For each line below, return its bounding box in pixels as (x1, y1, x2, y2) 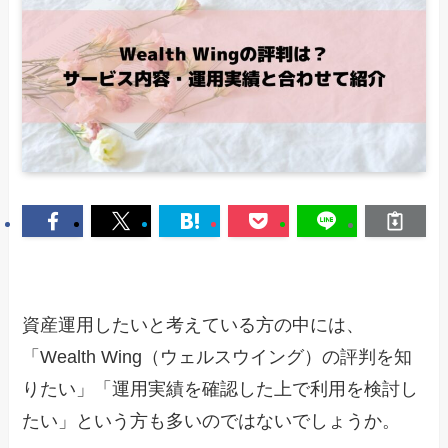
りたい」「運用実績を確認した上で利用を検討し (22, 378, 419, 399)
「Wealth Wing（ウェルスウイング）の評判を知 (22, 346, 413, 367)
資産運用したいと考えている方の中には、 (22, 314, 365, 335)
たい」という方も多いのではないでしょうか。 (22, 410, 401, 431)
